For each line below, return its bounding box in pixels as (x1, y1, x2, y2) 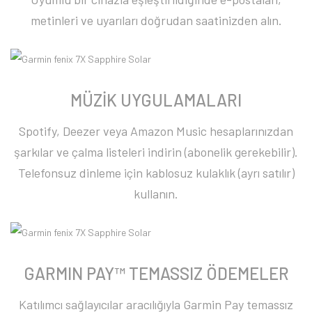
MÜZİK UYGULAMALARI (70, 90, 242, 111)
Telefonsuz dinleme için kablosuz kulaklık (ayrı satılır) (17, 165, 295, 181)
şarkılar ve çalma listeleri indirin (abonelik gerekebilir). (14, 144, 298, 160)
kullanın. (134, 186, 178, 202)
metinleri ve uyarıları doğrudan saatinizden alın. (30, 12, 282, 28)
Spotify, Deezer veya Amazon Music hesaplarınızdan (19, 123, 293, 139)
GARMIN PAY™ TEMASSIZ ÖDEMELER (23, 263, 289, 284)
